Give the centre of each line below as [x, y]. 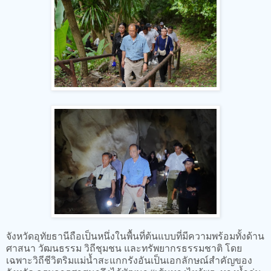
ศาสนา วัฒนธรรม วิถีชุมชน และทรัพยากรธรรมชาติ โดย [124, 248]
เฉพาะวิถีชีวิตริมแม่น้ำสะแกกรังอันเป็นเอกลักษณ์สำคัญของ [129, 260]
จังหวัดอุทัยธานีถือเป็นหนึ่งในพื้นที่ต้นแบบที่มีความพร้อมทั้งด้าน [135, 236]
